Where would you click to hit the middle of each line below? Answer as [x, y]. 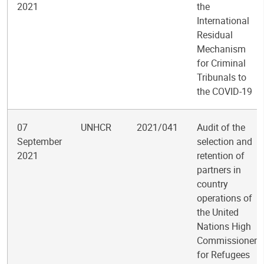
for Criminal [221, 63]
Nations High [224, 226]
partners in [219, 170]
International [223, 21]
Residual [215, 35]
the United [218, 212]
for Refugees [223, 255]
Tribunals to [222, 77]
